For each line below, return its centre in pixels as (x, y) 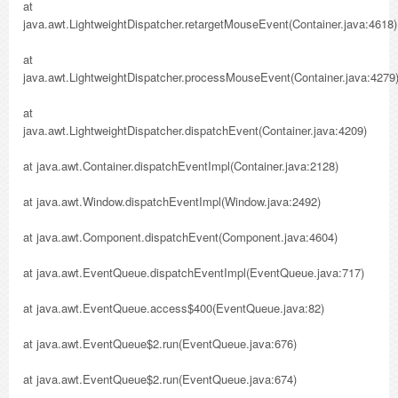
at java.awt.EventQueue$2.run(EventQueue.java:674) (160, 379)
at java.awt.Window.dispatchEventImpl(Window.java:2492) (172, 201)
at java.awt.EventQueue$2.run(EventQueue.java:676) (160, 343)
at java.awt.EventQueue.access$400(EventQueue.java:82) (174, 308)
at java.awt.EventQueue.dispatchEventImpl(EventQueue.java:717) (194, 272)
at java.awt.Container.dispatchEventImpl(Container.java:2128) (181, 166)
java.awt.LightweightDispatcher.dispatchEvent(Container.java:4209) (195, 130)
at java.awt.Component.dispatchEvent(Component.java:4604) (180, 237)
